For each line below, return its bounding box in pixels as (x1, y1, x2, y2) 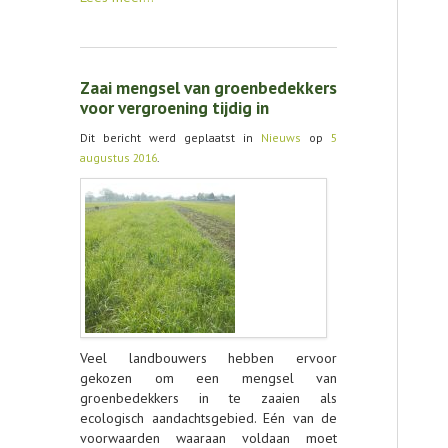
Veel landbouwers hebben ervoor (80, 349, 337, 367)
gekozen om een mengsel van (80, 369, 337, 387)
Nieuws (261, 130, 301, 145)
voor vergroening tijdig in (80, 96, 269, 119)
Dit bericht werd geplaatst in (80, 130, 261, 145)
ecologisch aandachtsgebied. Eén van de (80, 409, 337, 427)
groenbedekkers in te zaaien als (80, 389, 337, 407)
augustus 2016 (80, 150, 157, 165)
